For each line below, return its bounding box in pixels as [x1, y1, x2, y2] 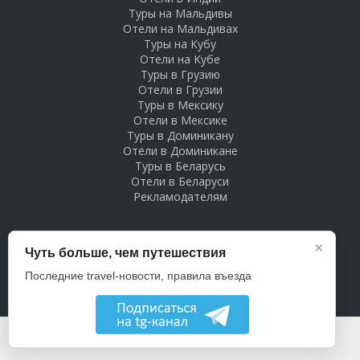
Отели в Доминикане [122, 143, 238, 159]
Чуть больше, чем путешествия [25, 246, 226, 260]
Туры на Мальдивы [128, 6, 232, 22]
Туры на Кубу [144, 36, 216, 52]
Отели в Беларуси [131, 174, 229, 190]
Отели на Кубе [140, 51, 220, 67]
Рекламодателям [133, 189, 227, 205]
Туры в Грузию [140, 67, 220, 83]
